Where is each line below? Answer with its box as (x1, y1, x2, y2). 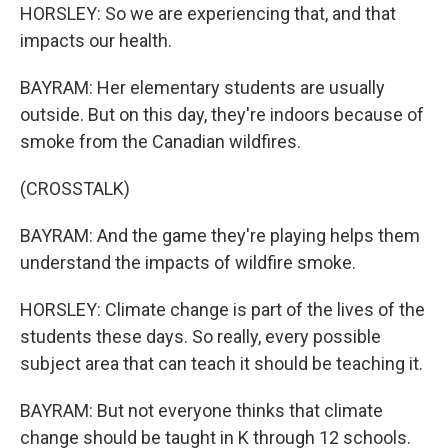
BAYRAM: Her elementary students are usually (20, 77, 385, 98)
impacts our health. (20, 30, 172, 51)
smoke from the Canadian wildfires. (20, 131, 301, 152)
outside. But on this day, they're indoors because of (20, 104, 424, 125)
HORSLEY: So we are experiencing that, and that (20, 3, 396, 24)
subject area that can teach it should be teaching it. (20, 353, 423, 374)
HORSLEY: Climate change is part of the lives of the (20, 299, 425, 320)
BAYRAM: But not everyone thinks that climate (20, 400, 383, 421)
